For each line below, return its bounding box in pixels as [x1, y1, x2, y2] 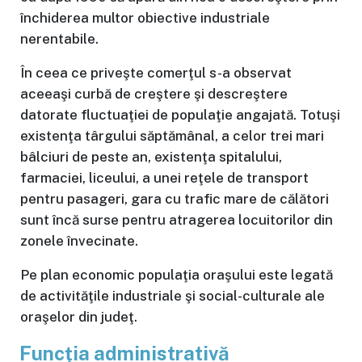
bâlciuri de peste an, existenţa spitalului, [20, 149, 282, 166]
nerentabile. [20, 31, 99, 48]
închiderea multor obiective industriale [20, 10, 270, 27]
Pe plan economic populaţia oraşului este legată [20, 267, 333, 284]
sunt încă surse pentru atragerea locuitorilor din [20, 212, 333, 229]
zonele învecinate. [20, 233, 138, 250]
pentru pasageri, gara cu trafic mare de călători [20, 191, 329, 208]
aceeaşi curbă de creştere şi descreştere [20, 86, 288, 103]
